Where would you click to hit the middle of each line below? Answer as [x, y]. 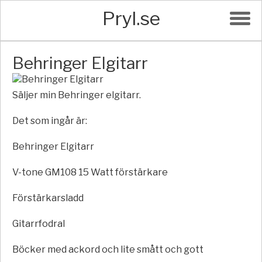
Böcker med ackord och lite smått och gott [108, 249]
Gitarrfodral [39, 224]
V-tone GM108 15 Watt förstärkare [90, 172]
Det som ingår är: [50, 121]
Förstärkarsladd [48, 198]
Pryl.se [131, 18]
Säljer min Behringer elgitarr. [77, 95]
